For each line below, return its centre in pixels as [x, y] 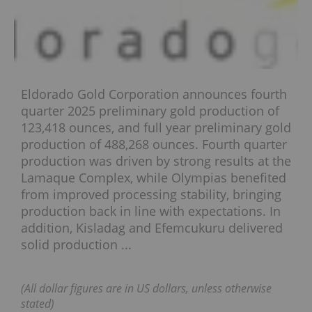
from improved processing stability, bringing [151, 195]
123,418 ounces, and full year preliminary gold [156, 128]
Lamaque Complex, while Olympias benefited [154, 178]
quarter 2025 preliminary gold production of [150, 111]
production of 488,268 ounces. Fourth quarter [154, 145]
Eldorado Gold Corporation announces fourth [154, 94]
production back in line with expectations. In [151, 211]
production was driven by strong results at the [156, 161]
